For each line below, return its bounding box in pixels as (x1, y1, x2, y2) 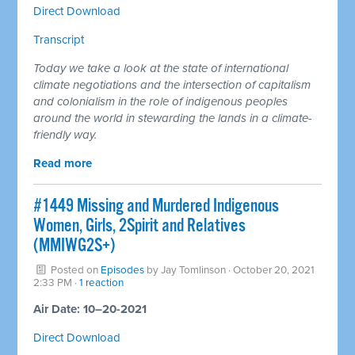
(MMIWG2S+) (33, 234, 116, 258)
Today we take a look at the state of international (33, 60, 289, 75)
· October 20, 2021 (226, 263, 315, 277)
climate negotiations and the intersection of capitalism (33, 77, 311, 92)
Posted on (48, 263, 101, 277)
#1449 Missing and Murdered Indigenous (33, 194, 280, 218)
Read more (33, 155, 93, 170)
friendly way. (33, 127, 97, 142)
